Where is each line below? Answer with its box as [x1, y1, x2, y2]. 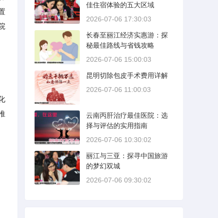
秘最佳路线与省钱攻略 [86, 41, 154, 49]
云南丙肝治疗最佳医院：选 [86, 111, 168, 119]
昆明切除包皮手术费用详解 [86, 72, 168, 79]
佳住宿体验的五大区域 [86, 1, 154, 9]
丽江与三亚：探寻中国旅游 [86, 152, 168, 160]
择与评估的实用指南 [86, 122, 147, 129]
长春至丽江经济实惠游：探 [86, 31, 168, 39]
